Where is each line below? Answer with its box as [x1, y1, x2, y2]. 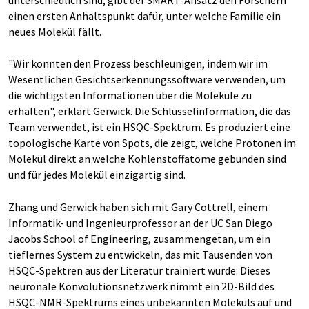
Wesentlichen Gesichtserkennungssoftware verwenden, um [8, 72, 286, 86]
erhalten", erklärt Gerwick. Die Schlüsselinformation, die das [8, 103, 291, 118]
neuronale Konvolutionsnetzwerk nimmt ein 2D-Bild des [8, 279, 275, 293]
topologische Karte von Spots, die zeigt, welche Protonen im [8, 135, 296, 150]
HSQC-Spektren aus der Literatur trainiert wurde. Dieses [8, 263, 270, 277]
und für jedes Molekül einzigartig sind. [8, 167, 186, 181]
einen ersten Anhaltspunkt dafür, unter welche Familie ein [8, 8, 281, 23]
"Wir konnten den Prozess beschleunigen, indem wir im [8, 56, 268, 70]
